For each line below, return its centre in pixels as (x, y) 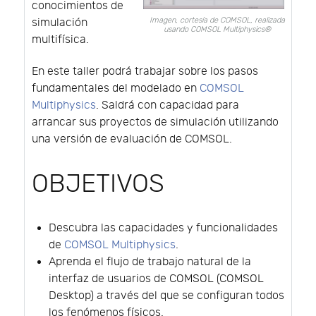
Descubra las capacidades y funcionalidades (163, 228)
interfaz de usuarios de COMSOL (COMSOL (156, 279)
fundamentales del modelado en (116, 88)
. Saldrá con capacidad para (168, 105)
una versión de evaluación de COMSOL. (132, 139)
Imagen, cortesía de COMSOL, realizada (217, 20)
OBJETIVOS (98, 184)
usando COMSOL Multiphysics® (217, 30)
